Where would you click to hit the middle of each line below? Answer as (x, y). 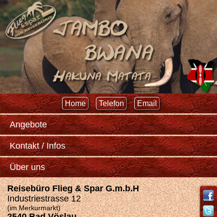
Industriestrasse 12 (44, 199)
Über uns (27, 167)
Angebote (28, 125)
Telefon (111, 103)
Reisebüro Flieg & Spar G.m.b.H (73, 189)
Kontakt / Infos (38, 146)
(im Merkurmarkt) (34, 208)
